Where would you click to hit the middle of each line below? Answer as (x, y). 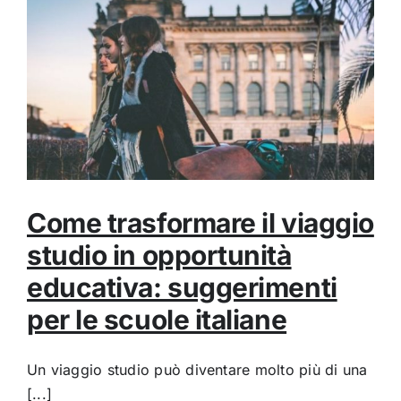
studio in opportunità (159, 256)
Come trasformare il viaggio (200, 223)
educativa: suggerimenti (182, 288)
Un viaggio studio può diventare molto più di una (197, 370)
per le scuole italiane (157, 320)
